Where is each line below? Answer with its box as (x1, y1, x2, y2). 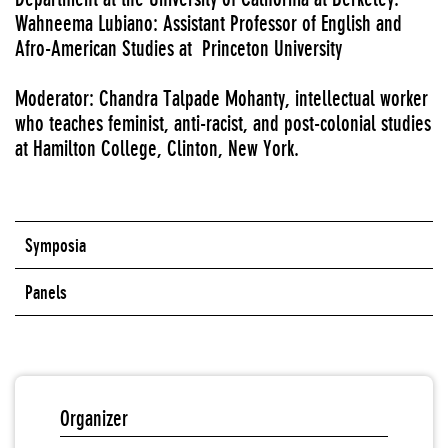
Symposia (25, 234, 86, 256)
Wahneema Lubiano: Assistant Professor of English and (15, 11, 402, 36)
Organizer (60, 406, 128, 431)
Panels (25, 281, 67, 303)
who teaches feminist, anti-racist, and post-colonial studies (15, 111, 431, 136)
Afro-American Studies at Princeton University (15, 36, 342, 61)
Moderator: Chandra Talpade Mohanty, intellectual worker (15, 86, 428, 111)
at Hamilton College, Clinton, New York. (15, 136, 299, 161)
